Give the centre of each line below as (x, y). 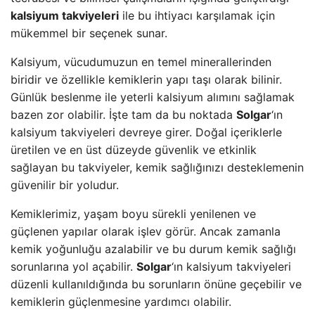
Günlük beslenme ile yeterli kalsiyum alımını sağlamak (153, 97)
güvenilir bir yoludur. (65, 185)
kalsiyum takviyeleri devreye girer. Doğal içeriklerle (146, 132)
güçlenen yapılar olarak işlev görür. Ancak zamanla (146, 231)
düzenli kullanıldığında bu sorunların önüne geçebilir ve (156, 284)
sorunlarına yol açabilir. (73, 266)
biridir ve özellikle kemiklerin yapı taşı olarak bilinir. (146, 79)
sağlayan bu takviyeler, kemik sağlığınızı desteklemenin (157, 167)
